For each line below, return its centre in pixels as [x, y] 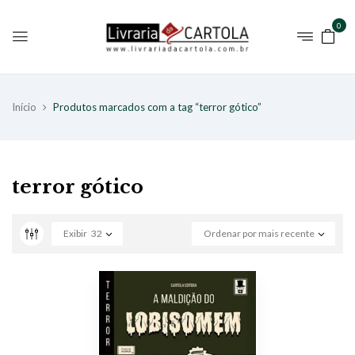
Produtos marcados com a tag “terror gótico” [157, 107]
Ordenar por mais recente [259, 233]
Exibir [75, 233]
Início [24, 107]
